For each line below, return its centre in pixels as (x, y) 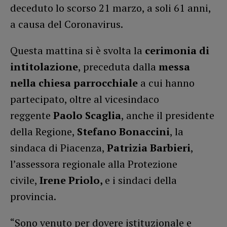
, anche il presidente (168, 115)
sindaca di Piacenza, (59, 147)
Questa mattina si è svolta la (78, 50)
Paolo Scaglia (87, 115)
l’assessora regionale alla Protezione (94, 164)
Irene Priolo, (72, 180)
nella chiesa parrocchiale (74, 83)
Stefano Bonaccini (123, 131)
